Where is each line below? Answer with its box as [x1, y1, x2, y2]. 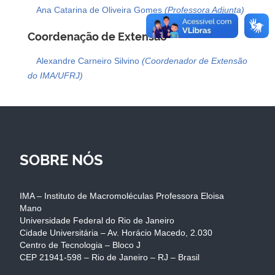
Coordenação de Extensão [28, 29, 167, 43]
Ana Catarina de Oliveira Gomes [36, 4, 165, 15]
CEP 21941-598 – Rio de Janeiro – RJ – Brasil [20, 252, 199, 262]
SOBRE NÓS [20, 150, 103, 169]
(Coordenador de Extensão [142, 55, 247, 66]
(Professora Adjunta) [165, 4, 244, 15]
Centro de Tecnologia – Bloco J [20, 239, 141, 250]
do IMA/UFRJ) [28, 70, 83, 80]
